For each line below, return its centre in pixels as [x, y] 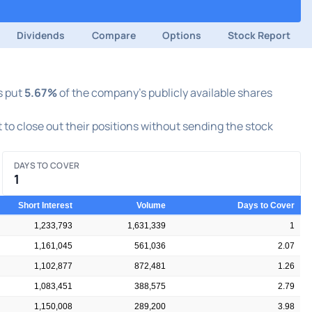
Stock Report [259, 36]
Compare [114, 36]
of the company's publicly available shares [165, 93]
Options [181, 36]
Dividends [41, 36]
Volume [151, 205]
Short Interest [45, 205]
